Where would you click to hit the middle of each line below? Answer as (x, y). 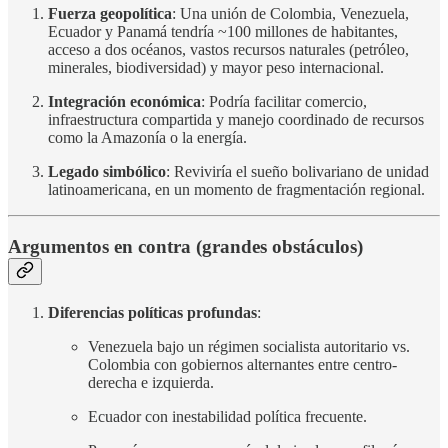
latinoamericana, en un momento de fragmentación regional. (236, 190)
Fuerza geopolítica (110, 14)
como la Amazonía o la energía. (147, 138)
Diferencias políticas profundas (152, 312)
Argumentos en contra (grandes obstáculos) (185, 247)
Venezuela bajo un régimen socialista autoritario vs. (249, 346)
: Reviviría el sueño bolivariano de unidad (297, 172)
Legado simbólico (107, 172)
